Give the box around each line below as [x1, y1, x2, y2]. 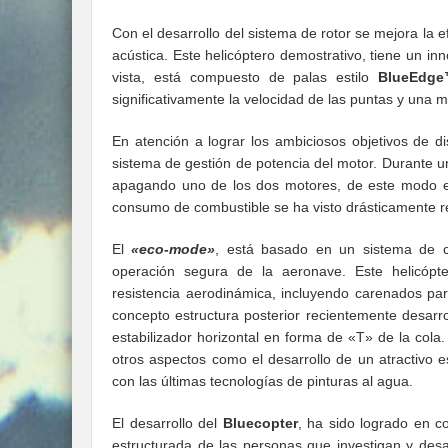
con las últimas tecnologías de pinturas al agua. [112, 373, 413, 390]
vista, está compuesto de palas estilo [112, 69, 379, 86]
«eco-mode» [131, 241, 216, 258]
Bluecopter [222, 415, 298, 432]
